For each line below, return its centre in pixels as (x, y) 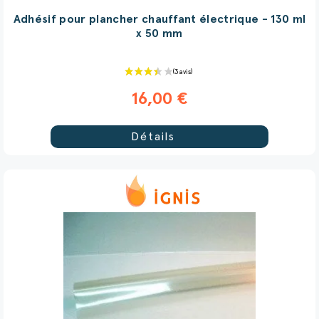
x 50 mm (159, 33)
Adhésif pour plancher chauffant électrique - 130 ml (159, 19)
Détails (153, 136)
